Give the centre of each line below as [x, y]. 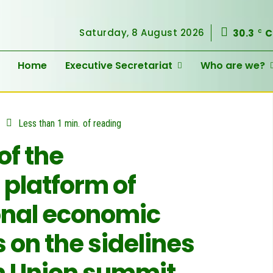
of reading [102, 124]
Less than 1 [40, 124]
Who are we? [233, 66]
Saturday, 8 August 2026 [142, 33]
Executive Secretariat [119, 66]
